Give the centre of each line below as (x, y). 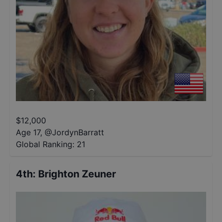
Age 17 (28, 132)
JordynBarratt (78, 132)
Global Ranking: (45, 144)
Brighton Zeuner (77, 174)
